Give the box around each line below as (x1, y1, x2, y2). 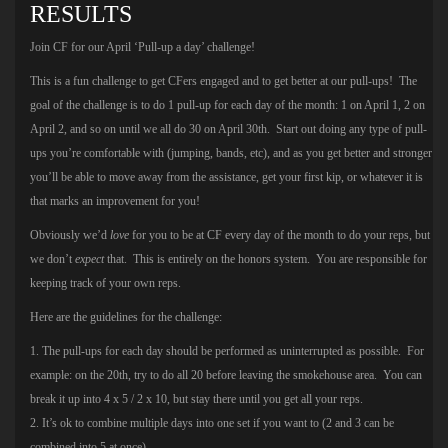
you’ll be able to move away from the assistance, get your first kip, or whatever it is (30, 169, 423, 184)
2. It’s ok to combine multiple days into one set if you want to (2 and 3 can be (30, 415, 394, 430)
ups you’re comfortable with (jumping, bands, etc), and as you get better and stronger (30, 145, 432, 160)
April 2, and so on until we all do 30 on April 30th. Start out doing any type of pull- (30, 121, 427, 136)
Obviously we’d (30, 227, 110, 242)
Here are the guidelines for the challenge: (30, 309, 222, 324)
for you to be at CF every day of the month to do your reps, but (132, 227, 430, 242)
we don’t (30, 251, 75, 266)
